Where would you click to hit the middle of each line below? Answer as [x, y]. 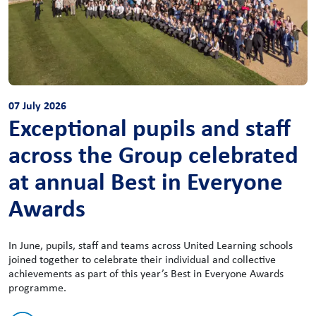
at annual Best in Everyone [146, 181]
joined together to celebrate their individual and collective [142, 259]
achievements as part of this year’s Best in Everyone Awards [146, 273]
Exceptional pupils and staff [150, 127]
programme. [37, 287]
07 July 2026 [37, 105]
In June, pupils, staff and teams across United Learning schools [151, 245]
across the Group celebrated [153, 154]
